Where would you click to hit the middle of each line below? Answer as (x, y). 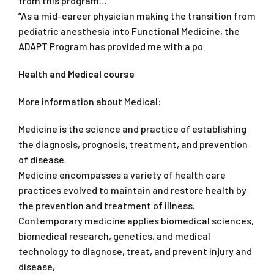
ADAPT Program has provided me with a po (111, 46)
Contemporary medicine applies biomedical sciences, (136, 220)
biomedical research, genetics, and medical (114, 235)
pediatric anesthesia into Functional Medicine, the (129, 31)
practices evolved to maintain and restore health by (132, 190)
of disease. (43, 159)
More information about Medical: (90, 101)
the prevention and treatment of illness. (107, 205)
